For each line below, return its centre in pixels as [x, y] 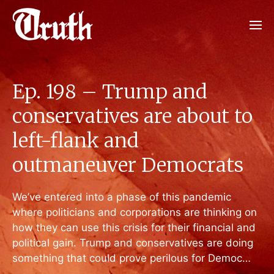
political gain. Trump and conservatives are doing [133, 243]
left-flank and [76, 141]
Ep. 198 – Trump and [110, 92]
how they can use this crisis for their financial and [134, 228]
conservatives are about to [132, 116]
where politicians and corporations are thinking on [135, 212]
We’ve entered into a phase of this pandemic [122, 197]
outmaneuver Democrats [128, 165]
